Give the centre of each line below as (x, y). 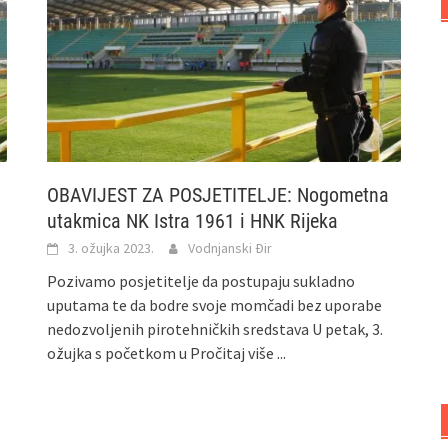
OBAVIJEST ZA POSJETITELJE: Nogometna (218, 194)
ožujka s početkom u (119, 352)
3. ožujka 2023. (111, 247)
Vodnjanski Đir (230, 247)
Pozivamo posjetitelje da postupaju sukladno (201, 280)
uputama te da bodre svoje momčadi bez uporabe (215, 304)
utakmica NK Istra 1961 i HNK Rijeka (193, 220)
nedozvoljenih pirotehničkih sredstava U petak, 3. (215, 328)
